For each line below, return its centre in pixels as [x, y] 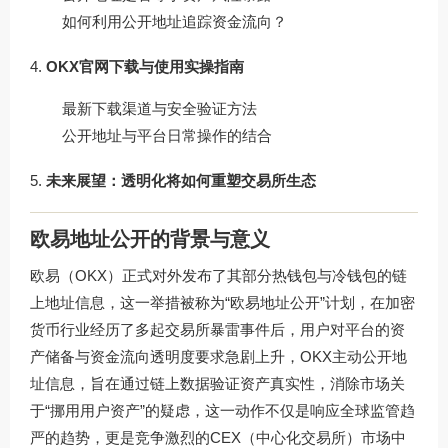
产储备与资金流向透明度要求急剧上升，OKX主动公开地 [218, 356]
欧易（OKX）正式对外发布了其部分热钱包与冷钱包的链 [218, 275]
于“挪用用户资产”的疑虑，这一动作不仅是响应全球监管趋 [222, 410]
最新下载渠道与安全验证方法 [159, 109]
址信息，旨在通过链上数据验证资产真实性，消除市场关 [217, 383]
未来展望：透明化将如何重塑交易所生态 [181, 181]
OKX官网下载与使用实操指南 [145, 67]
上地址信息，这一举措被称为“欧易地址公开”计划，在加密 [222, 302]
